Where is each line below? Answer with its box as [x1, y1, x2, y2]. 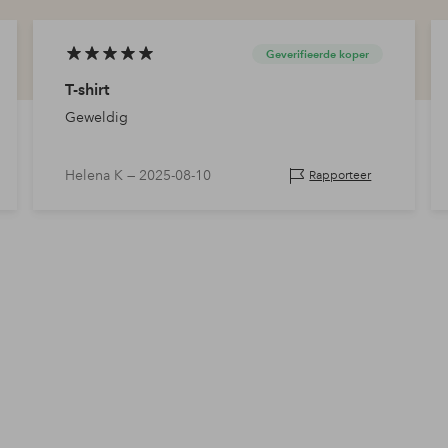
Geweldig [64, 108, 128, 127]
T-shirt [64, 80, 109, 100]
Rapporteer [309, 168, 372, 184]
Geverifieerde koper [266, 47, 370, 62]
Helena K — [64, 166, 139, 185]
